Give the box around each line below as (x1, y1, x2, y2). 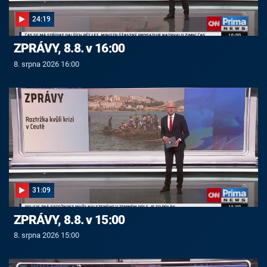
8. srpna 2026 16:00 (13, 60, 79, 69)
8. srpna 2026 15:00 (13, 231, 79, 240)
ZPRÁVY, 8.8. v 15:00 (13, 212, 125, 227)
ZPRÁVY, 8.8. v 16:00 (13, 41, 125, 56)
